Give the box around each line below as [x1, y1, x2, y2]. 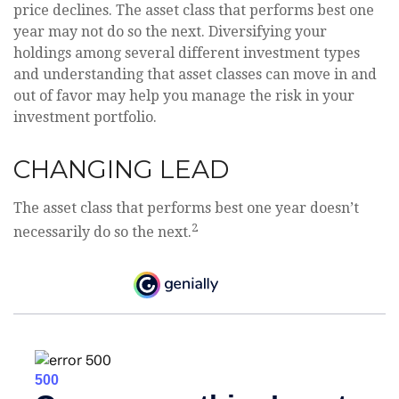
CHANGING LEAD [13, 153, 229, 184]
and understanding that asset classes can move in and [13, 65, 377, 83]
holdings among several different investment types [13, 44, 360, 61]
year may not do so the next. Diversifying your [13, 22, 327, 40]
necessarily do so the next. [13, 224, 191, 241]
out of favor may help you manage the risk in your [13, 86, 354, 104]
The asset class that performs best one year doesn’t [13, 199, 359, 216]
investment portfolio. [13, 108, 157, 126]
